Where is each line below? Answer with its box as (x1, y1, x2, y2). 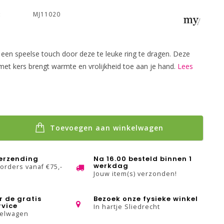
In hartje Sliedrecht (93, 202, 160, 211)
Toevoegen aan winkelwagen (47, 123, 163, 132)
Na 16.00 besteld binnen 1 (93, 154, 192, 163)
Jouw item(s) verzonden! (93, 169, 177, 178)
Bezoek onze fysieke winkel (93, 194, 198, 203)
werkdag (93, 161, 129, 170)
